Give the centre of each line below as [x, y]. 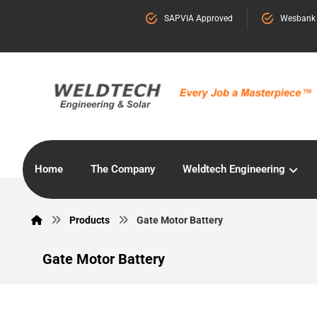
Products [89, 220]
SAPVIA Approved [198, 18]
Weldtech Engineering [234, 169]
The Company [123, 169]
